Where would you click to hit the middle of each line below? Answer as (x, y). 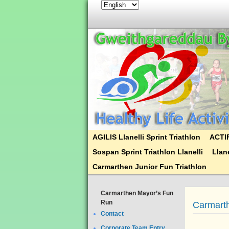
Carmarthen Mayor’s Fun (137, 193)
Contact (112, 214)
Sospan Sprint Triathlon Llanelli (148, 152)
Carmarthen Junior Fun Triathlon (150, 167)
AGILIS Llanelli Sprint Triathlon (146, 137)
